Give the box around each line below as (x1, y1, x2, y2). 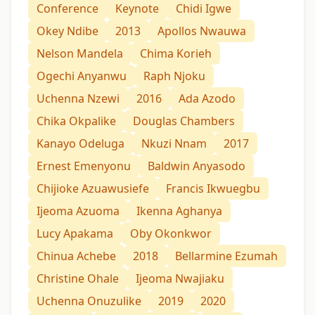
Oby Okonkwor (130, 225, 212, 241)
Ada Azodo (179, 90, 236, 106)
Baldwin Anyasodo (148, 157, 245, 174)
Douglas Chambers (133, 112, 235, 129)
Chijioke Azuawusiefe (37, 180, 149, 196)
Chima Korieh (140, 45, 212, 61)
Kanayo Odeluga (37, 135, 124, 151)
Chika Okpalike (37, 112, 116, 129)
